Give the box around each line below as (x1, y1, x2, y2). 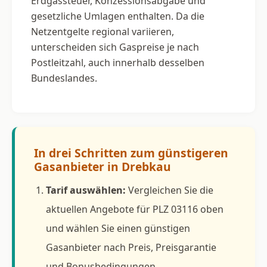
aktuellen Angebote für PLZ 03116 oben (46, 202, 223, 216)
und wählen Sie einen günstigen (46, 221, 190, 235)
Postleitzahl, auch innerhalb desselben (31, 55, 204, 69)
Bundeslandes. (31, 71, 97, 85)
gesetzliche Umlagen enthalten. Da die (31, 9, 204, 23)
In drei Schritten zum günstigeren (34, 144, 228, 161)
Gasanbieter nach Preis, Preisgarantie (46, 240, 216, 254)
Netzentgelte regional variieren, (31, 24, 174, 38)
